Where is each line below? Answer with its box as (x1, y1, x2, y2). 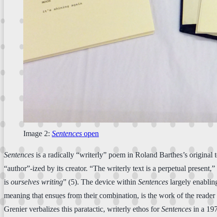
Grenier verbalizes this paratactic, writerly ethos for (4, 204, 161, 213)
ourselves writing (11, 177, 63, 186)
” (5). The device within (63, 177, 138, 186)
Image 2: (23, 129, 52, 138)
